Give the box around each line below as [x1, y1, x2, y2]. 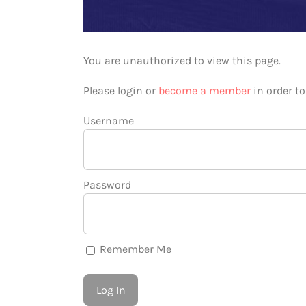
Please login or [83, 84, 158, 97]
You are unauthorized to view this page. [83, 54, 281, 67]
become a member [158, 84, 251, 97]
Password [83, 178, 131, 191]
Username [83, 114, 134, 127]
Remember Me [97, 242, 171, 255]
